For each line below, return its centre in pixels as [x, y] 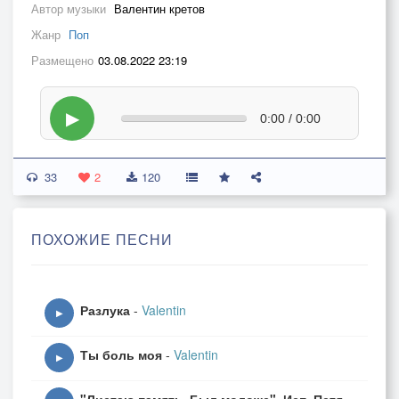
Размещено [62, 60]
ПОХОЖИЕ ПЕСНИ [102, 239]
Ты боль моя [121, 354]
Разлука [105, 310]
